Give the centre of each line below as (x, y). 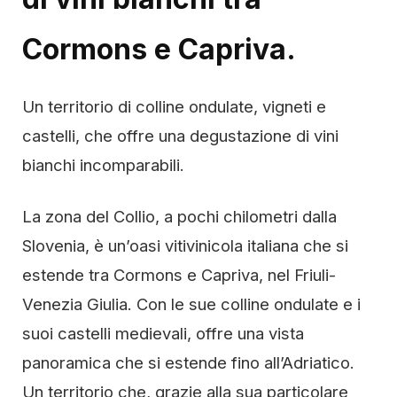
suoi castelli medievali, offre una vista (163, 333)
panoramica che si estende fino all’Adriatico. (188, 362)
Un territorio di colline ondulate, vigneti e (174, 106)
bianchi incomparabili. (103, 165)
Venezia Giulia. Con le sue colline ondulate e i (191, 304)
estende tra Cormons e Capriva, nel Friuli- (179, 275)
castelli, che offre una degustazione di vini (180, 136)
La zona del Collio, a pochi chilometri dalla (179, 216)
